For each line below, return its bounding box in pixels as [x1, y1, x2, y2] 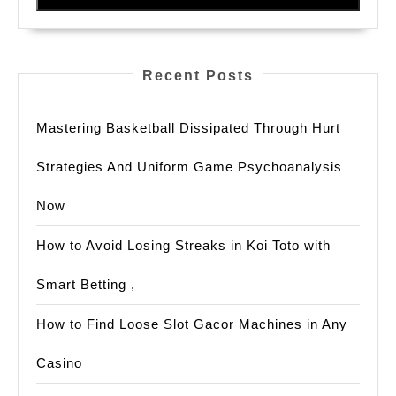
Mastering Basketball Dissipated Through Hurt [36, 120, 340, 136]
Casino [36, 355, 82, 371]
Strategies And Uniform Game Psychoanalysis [36, 159, 342, 175]
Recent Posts [142, 68, 254, 84]
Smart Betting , [36, 277, 135, 293]
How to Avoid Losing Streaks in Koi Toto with [36, 238, 331, 254]
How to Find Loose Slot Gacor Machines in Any [36, 316, 347, 332]
